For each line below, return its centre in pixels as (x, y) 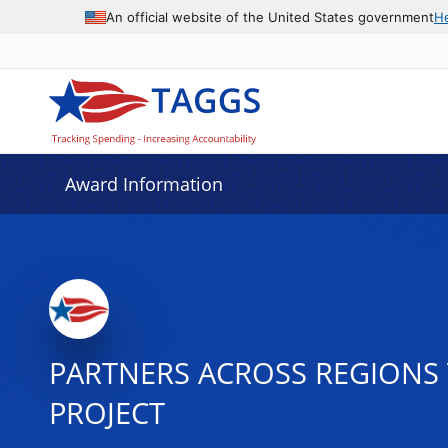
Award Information (143, 184)
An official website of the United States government (270, 16)
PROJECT (106, 413)
